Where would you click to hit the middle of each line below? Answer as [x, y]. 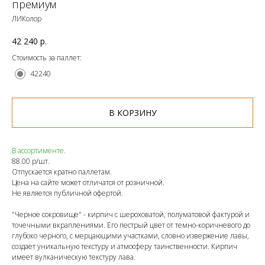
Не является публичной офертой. [67, 193]
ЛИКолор [27, 19]
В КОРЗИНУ [132, 113]
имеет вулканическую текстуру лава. [74, 257]
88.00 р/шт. [31, 161]
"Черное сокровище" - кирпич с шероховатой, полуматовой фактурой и [131, 215]
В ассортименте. [39, 151]
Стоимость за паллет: [47, 57]
